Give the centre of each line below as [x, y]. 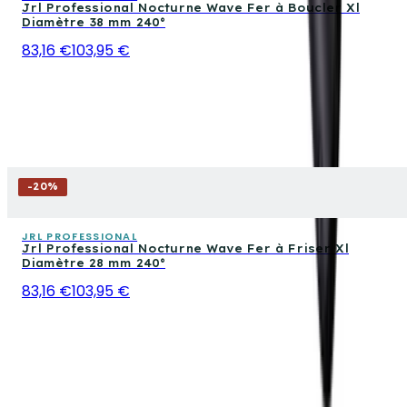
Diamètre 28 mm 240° [94, 263]
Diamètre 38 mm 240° [94, 22]
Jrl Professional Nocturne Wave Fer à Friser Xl [185, 248]
